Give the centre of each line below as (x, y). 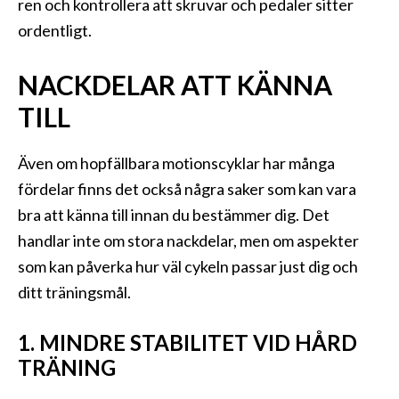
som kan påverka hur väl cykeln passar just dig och (188, 267)
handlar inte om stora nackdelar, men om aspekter (188, 241)
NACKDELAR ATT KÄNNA (175, 85)
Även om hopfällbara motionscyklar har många (176, 163)
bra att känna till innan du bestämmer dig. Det (174, 215)
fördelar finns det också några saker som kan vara (187, 189)
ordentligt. (55, 31)
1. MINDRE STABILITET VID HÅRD (187, 343)
